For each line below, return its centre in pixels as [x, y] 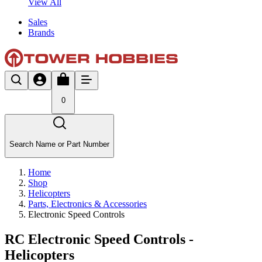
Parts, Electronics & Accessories [87, 204]
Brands [41, 32]
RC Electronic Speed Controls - [99, 239]
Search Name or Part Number [59, 144]
